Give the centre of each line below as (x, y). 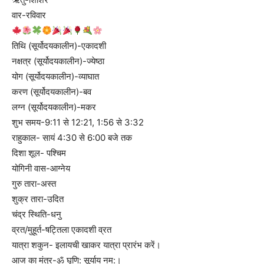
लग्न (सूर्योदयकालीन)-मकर (54, 107)
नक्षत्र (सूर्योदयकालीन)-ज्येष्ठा (58, 61)
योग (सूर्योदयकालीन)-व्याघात (55, 77)
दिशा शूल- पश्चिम (39, 153)
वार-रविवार (29, 15)
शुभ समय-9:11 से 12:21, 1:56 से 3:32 (78, 123)
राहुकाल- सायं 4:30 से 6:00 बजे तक (72, 138)
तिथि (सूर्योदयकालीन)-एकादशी (59, 46)
